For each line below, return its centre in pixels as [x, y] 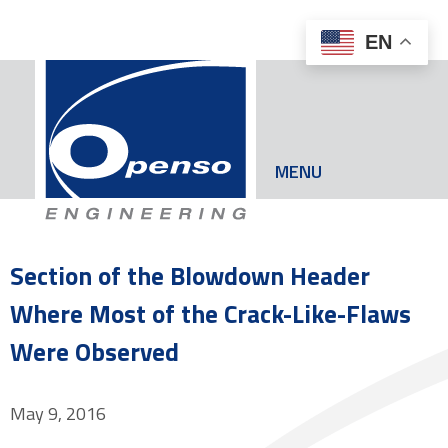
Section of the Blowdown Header [190, 276]
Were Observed [94, 352]
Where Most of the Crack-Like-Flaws [210, 314]
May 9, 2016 [58, 413]
